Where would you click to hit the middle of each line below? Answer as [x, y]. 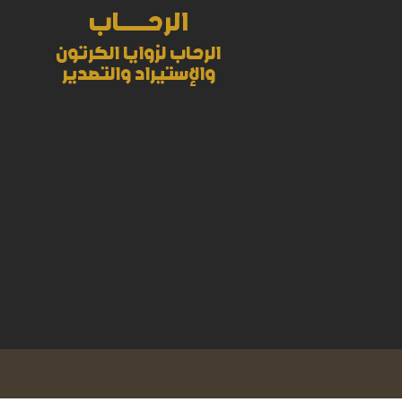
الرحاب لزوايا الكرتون [139, 53]
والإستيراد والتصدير [138, 74]
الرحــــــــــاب [138, 22]
